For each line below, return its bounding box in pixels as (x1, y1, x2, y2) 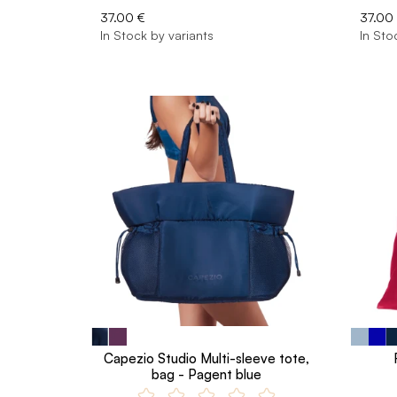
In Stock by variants (100, 27, 214, 43)
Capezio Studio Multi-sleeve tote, (104, 350, 310, 367)
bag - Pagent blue (152, 366, 262, 383)
